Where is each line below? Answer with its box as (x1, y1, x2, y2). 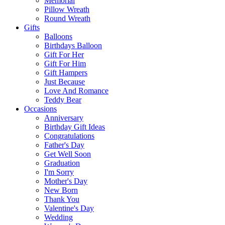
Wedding (44, 213, 73, 222)
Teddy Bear (44, 95, 81, 104)
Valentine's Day (44, 204, 94, 213)
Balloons (44, 32, 72, 41)
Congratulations (44, 132, 94, 141)
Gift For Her (44, 50, 84, 59)
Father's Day (44, 141, 84, 150)
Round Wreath (44, 14, 90, 23)
